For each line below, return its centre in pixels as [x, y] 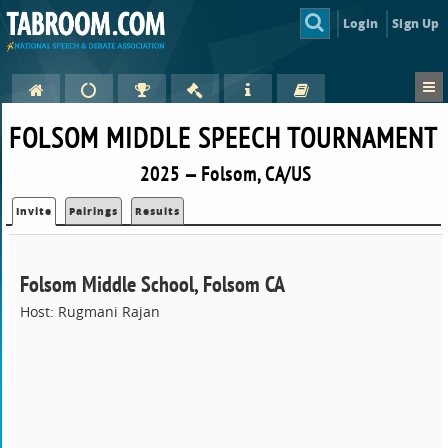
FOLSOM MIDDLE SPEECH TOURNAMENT [224, 138]
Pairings [94, 211]
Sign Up [416, 23]
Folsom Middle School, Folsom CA [153, 284]
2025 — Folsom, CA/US [226, 174]
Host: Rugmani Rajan [90, 312]
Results [158, 211]
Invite [34, 211]
